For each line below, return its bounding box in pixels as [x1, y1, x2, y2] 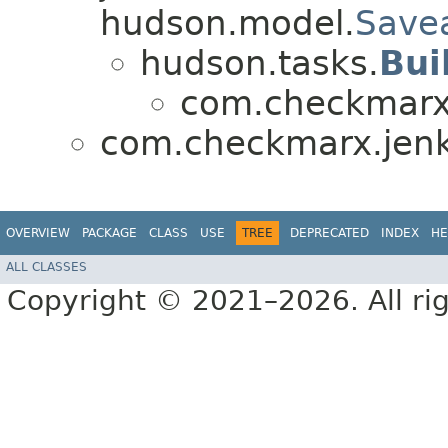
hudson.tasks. [140, 42, 379, 83]
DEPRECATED [290, 225, 369, 240]
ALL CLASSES [6, 259, 87, 274]
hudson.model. [100, 2, 355, 43]
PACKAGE [82, 225, 137, 240]
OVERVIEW [6, 225, 70, 240]
